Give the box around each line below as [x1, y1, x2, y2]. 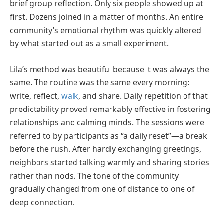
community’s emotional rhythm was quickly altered [10, 25, 201, 36]
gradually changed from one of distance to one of [10, 183, 194, 194]
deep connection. [10, 196, 74, 208]
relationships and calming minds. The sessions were [10, 116, 204, 128]
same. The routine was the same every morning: [10, 76, 189, 88]
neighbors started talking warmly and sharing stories [10, 156, 209, 168]
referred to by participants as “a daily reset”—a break [10, 130, 207, 141]
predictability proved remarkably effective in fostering [10, 103, 211, 114]
